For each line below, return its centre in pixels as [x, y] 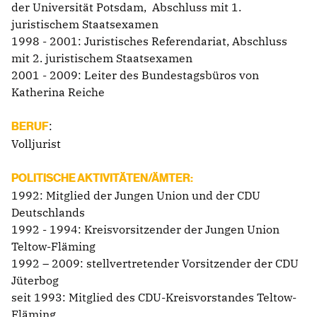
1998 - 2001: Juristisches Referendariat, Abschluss [149, 41]
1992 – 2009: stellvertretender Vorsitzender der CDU [155, 263]
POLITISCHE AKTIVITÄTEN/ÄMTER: [102, 178]
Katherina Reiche [58, 92]
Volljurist [38, 143]
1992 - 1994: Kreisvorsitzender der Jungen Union [145, 229]
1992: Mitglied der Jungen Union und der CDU [136, 195]
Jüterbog [35, 280]
